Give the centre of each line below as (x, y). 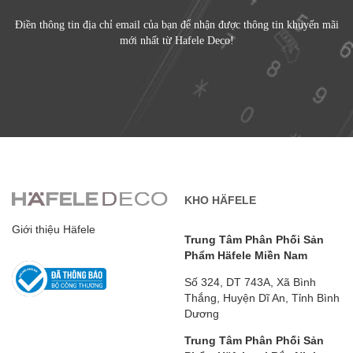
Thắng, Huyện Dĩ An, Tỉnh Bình (262, 297)
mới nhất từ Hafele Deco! (176, 40)
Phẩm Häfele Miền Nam (246, 255)
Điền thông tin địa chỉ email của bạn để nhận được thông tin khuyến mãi (176, 24)
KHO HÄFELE (220, 200)
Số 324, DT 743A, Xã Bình (250, 282)
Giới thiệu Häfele (54, 230)
